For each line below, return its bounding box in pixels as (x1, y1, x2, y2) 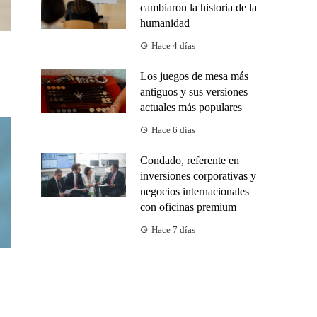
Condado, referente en (140, 154, 239, 167)
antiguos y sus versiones (140, 86, 248, 98)
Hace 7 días (151, 225, 195, 236)
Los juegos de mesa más (140, 70, 248, 83)
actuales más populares (140, 101, 242, 114)
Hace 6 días (151, 125, 195, 136)
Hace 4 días (151, 41, 195, 52)
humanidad (140, 17, 190, 30)
